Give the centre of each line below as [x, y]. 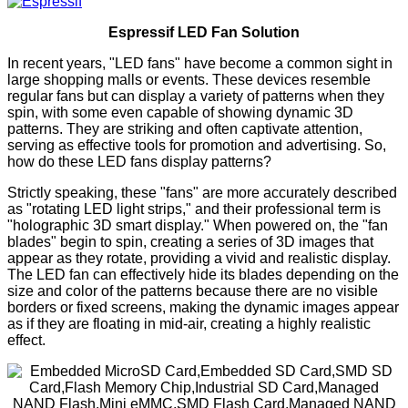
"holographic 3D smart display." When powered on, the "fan [198, 225]
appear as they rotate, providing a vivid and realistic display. [199, 258]
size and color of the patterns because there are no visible [193, 291]
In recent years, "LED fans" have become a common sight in [200, 63]
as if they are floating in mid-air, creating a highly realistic [189, 323]
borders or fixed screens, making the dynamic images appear [203, 307]
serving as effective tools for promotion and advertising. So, [197, 145]
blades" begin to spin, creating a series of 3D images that [190, 241]
